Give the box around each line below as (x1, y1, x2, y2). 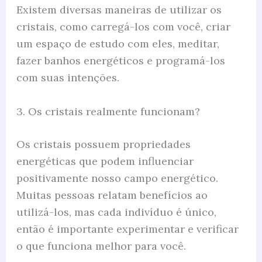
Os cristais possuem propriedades (16, 137, 191, 151)
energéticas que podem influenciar (16, 154, 194, 168)
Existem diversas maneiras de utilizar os (16, 3, 222, 17)
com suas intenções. (16, 71, 119, 85)
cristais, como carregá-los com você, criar (16, 20, 230, 34)
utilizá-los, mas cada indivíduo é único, (16, 205, 216, 219)
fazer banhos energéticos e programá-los (16, 54, 225, 68)
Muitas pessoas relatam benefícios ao (16, 188, 208, 202)
